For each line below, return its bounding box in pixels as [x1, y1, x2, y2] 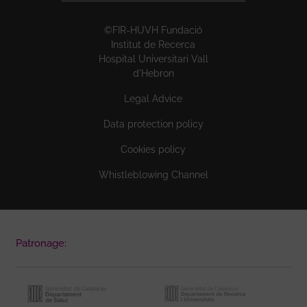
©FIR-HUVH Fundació [104, 24, 203, 36]
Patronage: [16, 236, 66, 249]
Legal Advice [124, 93, 183, 104]
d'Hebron [132, 67, 174, 79]
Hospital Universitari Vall [98, 53, 208, 64]
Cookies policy [121, 143, 186, 155]
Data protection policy [103, 118, 204, 130]
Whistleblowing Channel [98, 169, 208, 180]
